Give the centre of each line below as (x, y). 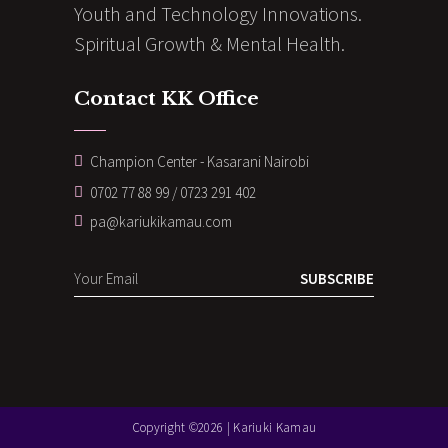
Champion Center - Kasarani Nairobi (199, 162)
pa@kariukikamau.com (161, 222)
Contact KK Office (166, 98)
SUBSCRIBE (337, 279)
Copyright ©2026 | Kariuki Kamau (224, 428)
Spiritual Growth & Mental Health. (209, 43)
